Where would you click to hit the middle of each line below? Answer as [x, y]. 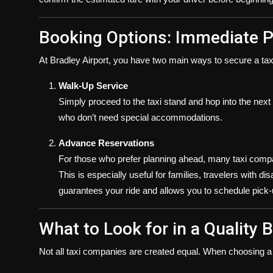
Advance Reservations [106, 143]
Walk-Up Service [93, 86]
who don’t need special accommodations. [140, 117]
